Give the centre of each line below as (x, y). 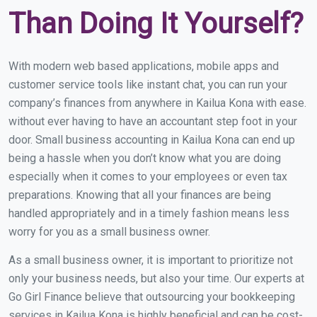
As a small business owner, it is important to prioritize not (151, 260)
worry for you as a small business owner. (109, 231)
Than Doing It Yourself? (156, 23)
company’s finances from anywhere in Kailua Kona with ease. (157, 103)
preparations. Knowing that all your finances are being (140, 195)
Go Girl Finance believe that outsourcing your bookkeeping (152, 296)
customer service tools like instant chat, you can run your (148, 84)
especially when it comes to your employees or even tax (148, 176)
